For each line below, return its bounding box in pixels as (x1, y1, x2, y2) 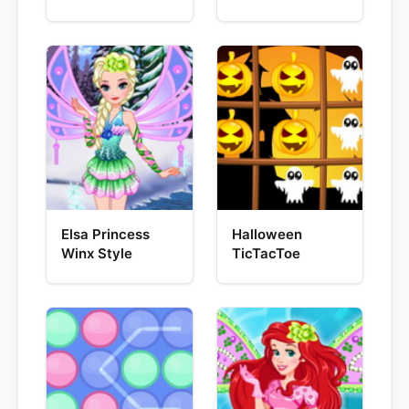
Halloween (231, 225, 302, 243)
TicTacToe (231, 245, 300, 262)
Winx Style (61, 245, 132, 262)
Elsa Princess (61, 225, 150, 243)
